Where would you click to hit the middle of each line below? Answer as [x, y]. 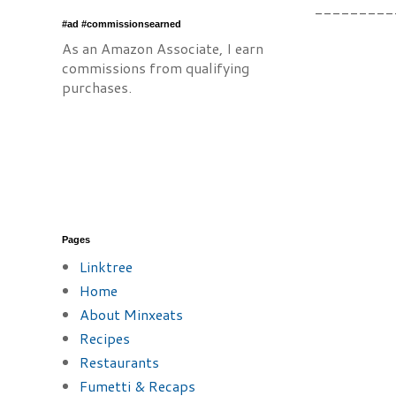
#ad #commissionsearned [122, 24]
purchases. [97, 87]
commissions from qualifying [156, 68]
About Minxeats [131, 314]
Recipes [105, 338]
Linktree [106, 267]
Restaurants [119, 362]
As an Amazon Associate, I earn [163, 48]
